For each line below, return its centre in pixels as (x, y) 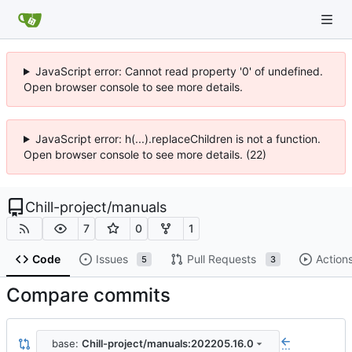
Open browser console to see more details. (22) (145, 154)
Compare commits (88, 295)
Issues (112, 259)
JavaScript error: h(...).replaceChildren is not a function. (178, 139)
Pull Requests (221, 259)
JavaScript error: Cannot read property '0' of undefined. (179, 71)
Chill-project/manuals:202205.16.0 (167, 343)
